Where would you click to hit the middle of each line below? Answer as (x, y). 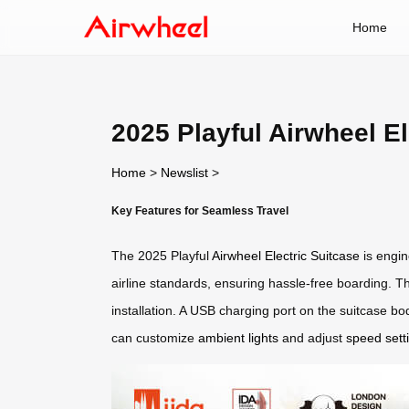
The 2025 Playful (162, 256)
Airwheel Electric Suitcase (286, 256)
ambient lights (238, 338)
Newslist (184, 172)
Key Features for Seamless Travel (200, 210)
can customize (155, 338)
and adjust (312, 338)
